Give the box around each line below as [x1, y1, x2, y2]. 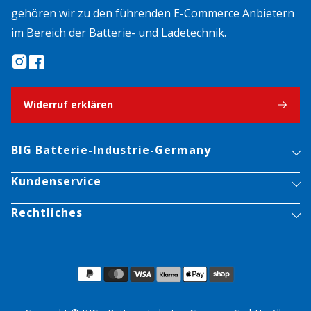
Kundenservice [11, 174, 101, 190]
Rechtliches [11, 205, 83, 221]
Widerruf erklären [24, 98, 113, 112]
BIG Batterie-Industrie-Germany [11, 142, 211, 158]
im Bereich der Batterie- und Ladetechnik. [11, 25, 226, 41]
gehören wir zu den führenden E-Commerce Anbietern [11, 6, 294, 22]
